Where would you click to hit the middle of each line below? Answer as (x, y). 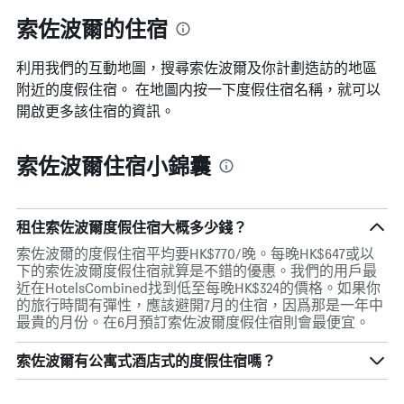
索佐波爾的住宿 (92, 28)
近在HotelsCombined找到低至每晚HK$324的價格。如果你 (198, 289)
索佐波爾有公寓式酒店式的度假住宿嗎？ (146, 361)
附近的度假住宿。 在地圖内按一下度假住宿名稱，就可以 (198, 89)
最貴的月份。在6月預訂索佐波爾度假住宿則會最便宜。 (193, 323)
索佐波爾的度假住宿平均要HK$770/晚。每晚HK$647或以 (195, 254)
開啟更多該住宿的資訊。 (96, 111)
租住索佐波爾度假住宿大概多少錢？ (132, 228)
